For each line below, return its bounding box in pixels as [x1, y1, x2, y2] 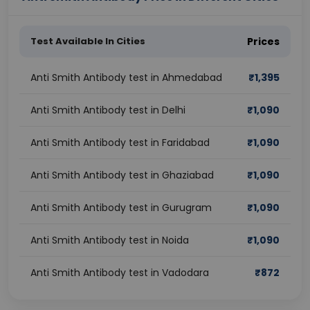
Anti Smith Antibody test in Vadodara [30, 266, 209, 280]
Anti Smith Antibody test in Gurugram [30, 201, 212, 215]
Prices [247, 35, 280, 48]
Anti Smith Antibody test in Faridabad [30, 136, 210, 149]
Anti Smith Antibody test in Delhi [30, 103, 185, 117]
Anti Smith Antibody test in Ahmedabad [30, 71, 222, 84]
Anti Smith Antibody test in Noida [30, 233, 189, 247]
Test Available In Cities [30, 35, 145, 48]
